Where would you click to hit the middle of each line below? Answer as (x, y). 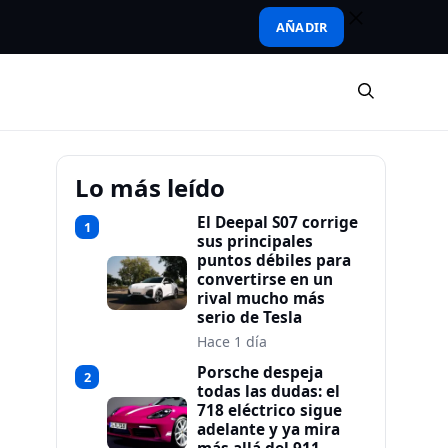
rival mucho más (261, 298)
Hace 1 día (232, 341)
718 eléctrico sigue (269, 410)
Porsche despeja (260, 372)
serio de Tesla (249, 317)
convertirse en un (265, 279)
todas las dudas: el (268, 391)
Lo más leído (150, 187)
